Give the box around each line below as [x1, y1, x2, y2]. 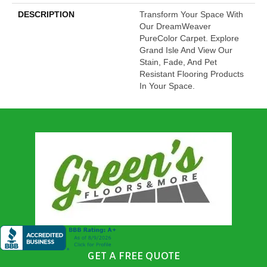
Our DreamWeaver [139, 21, 211, 31]
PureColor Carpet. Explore [139, 33, 239, 43]
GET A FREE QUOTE [87, 250, 180, 263]
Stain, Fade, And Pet [139, 57, 217, 67]
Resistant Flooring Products [139, 69, 244, 79]
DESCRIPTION [18, 9, 74, 19]
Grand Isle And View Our [139, 45, 232, 55]
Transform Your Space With [139, 9, 243, 19]
